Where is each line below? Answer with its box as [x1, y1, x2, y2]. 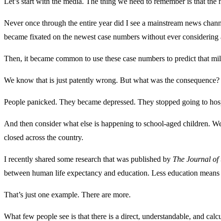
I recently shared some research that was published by [4, 154, 173, 163]
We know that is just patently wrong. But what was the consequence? [4, 75, 220, 84]
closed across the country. [4, 133, 83, 142]
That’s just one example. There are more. [4, 190, 131, 199]
